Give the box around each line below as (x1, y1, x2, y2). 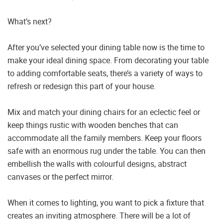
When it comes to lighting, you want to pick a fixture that (7, 197, 204, 209)
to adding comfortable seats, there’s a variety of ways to (7, 68, 203, 79)
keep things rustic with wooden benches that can (7, 119, 178, 131)
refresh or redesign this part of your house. (7, 81, 156, 92)
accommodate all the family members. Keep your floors (7, 132, 202, 144)
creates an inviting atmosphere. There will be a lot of (7, 210, 191, 222)
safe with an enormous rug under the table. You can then (7, 145, 206, 157)
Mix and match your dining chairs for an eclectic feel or (7, 107, 200, 118)
